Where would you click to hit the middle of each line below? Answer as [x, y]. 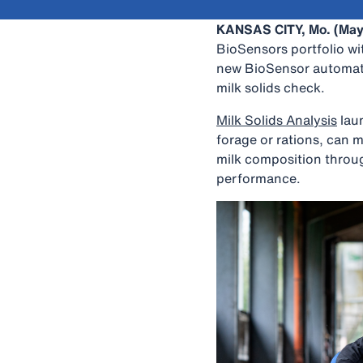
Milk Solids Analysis [277, 120]
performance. [258, 178]
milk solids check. [271, 88]
